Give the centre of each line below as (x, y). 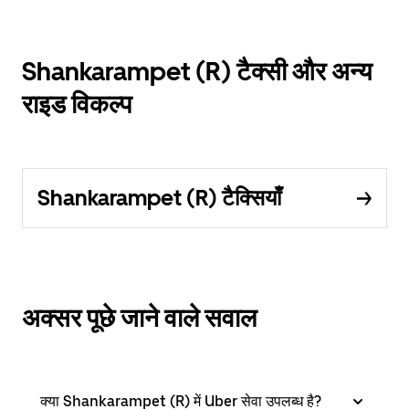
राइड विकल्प (77, 104)
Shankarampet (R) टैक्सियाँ (159, 197)
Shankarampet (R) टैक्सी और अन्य (197, 71)
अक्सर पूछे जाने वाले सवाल (139, 317)
